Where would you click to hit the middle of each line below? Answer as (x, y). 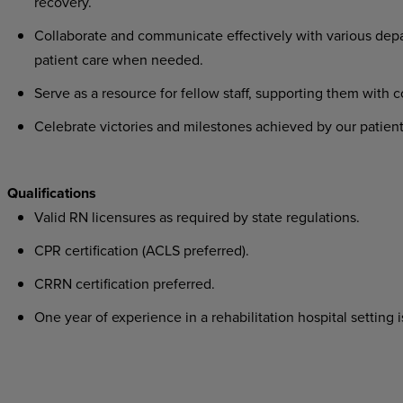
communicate (180, 35)
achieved (284, 126)
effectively (259, 35)
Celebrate (65, 126)
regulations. (321, 217)
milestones (217, 126)
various (349, 35)
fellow (200, 93)
